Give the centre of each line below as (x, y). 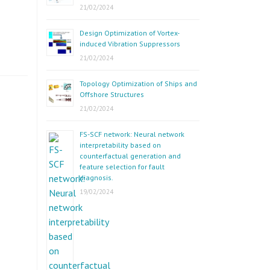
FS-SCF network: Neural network (132, 134)
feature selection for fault (122, 167)
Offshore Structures (112, 94)
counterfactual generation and (130, 156)
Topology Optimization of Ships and (138, 83)
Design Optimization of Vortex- (130, 33)
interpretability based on (120, 145)
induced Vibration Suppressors (130, 44)
